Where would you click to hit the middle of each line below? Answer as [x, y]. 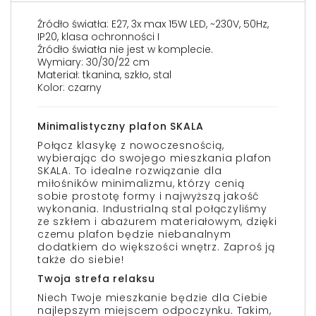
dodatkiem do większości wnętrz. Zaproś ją [156, 247]
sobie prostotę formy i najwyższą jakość [149, 196]
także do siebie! [81, 259]
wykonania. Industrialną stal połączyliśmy [152, 208]
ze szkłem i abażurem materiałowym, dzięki [157, 221]
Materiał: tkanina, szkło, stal [104, 74]
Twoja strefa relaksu [96, 278]
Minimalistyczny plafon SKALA [121, 126]
